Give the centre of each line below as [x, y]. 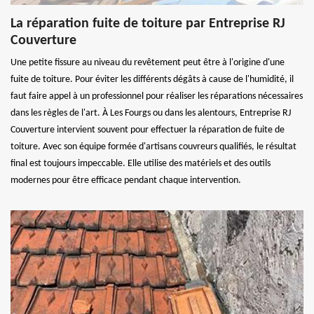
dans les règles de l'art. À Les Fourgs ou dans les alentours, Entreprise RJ [151, 114]
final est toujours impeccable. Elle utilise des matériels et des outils [141, 164]
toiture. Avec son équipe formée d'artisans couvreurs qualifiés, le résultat [153, 147]
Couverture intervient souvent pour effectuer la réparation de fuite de [148, 130]
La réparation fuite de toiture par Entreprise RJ [148, 24]
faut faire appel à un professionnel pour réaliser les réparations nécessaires [157, 97]
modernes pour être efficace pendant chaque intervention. [126, 181]
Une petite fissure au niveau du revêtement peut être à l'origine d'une [148, 63]
